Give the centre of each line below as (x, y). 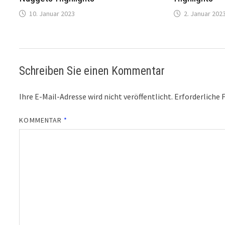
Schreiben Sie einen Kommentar (92, 71)
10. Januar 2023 (52, 14)
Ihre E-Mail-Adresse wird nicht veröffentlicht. (96, 97)
